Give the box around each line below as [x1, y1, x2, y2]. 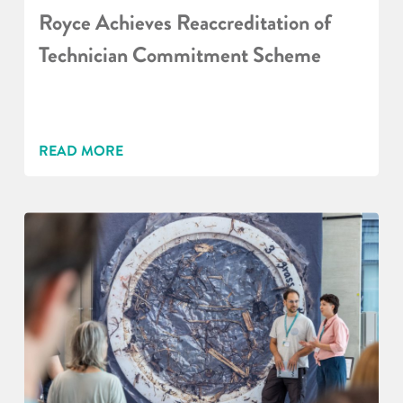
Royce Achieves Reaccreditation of [38, 7, 331, 40]
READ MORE [38, 140, 123, 162]
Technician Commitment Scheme [38, 40, 321, 72]
